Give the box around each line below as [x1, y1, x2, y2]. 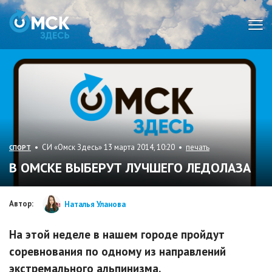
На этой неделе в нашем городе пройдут [9, 227, 225, 242]
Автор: [9, 199, 33, 209]
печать [186, 142, 209, 153]
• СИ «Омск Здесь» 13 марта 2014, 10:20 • [31, 142, 186, 153]
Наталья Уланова [64, 199, 126, 209]
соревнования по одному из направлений [9, 244, 226, 259]
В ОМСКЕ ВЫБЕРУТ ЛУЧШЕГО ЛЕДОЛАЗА [9, 159, 251, 177]
